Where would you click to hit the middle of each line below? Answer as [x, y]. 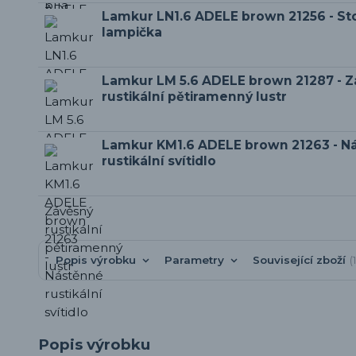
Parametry [194, 259]
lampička [132, 32]
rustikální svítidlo [159, 161]
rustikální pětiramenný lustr [194, 96]
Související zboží [299, 259]
